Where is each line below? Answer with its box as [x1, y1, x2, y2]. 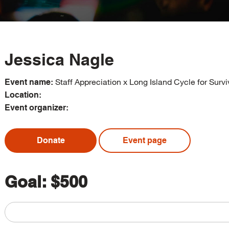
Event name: [5, 77, 53, 87]
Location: [5, 90, 41, 100]
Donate [36, 135, 65, 145]
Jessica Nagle [5, 50, 114, 69]
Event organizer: [5, 103, 68, 112]
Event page [123, 135, 167, 145]
